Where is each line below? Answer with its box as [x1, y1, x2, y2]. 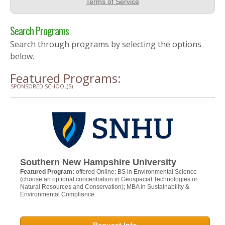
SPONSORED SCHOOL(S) [11, 82, 73, 90]
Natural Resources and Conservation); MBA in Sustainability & [20, 183, 189, 190]
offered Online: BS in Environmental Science [76, 168, 197, 175]
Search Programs [10, 23, 69, 38]
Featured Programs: [10, 69, 121, 86]
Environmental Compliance [20, 190, 94, 198]
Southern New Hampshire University [20, 157, 176, 167]
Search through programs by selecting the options [10, 38, 201, 50]
